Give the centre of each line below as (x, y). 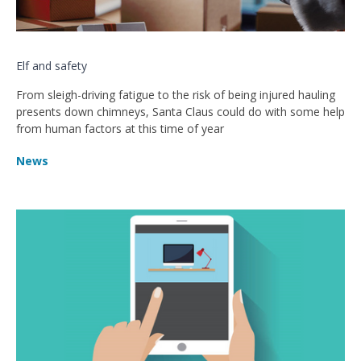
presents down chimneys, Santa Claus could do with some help (180, 111)
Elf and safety (52, 65)
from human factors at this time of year (120, 128)
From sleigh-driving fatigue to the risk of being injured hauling (176, 94)
